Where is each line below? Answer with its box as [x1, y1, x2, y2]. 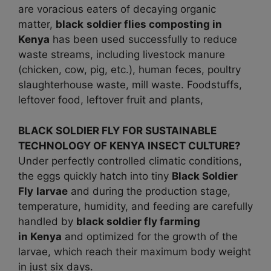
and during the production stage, [68, 184, 230, 197]
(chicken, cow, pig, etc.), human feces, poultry [18, 64, 241, 76]
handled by [18, 215, 76, 227]
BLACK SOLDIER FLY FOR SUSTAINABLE [18, 124, 217, 137]
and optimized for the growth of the [62, 230, 238, 243]
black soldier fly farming [76, 215, 200, 227]
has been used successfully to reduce [50, 33, 237, 46]
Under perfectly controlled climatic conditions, [18, 154, 242, 167]
